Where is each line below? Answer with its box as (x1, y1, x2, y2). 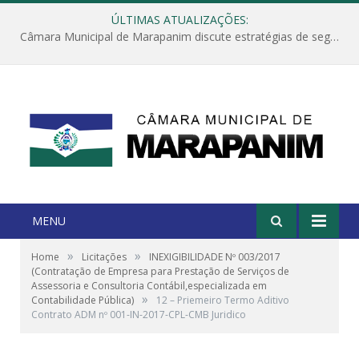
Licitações (82, 249, 127, 264)
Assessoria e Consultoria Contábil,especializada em (31, 278, 267, 292)
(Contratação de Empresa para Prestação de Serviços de (31, 264, 289, 278)
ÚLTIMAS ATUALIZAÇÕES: (111, 12, 248, 27)
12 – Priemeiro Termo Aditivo (156, 292, 289, 307)
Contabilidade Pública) (31, 292, 134, 307)
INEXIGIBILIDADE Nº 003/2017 (149, 249, 280, 264)
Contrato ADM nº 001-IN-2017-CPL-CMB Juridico (31, 307, 246, 321)
